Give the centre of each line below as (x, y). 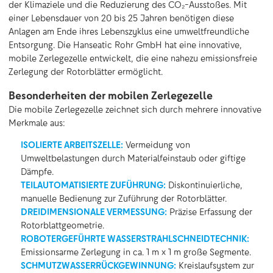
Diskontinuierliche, (204, 185)
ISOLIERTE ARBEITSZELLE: (72, 145)
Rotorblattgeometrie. (62, 225)
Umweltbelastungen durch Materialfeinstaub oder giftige (133, 158)
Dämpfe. (37, 172)
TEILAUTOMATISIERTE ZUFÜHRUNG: (93, 185)
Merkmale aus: (37, 123)
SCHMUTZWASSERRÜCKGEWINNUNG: (98, 265)
